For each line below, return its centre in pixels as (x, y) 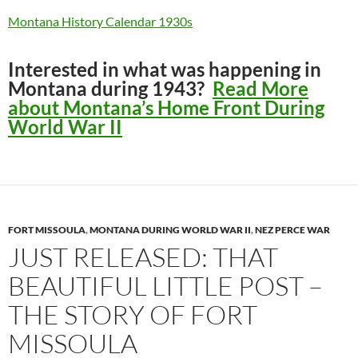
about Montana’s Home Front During (166, 107)
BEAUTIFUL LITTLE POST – (165, 285)
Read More (261, 88)
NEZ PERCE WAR (292, 229)
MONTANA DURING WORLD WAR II (170, 229)
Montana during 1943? (110, 88)
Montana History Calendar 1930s (100, 21)
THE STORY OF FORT (133, 314)
